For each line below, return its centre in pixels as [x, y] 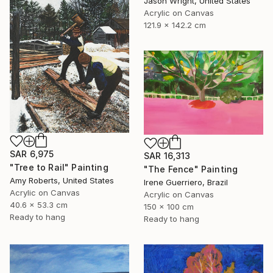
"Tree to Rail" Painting [59, 167]
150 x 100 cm [169, 207]
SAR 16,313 [167, 156]
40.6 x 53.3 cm [39, 204]
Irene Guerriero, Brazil [186, 183]
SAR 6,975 [32, 154]
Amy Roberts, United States [62, 180]
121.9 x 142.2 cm [175, 25]
